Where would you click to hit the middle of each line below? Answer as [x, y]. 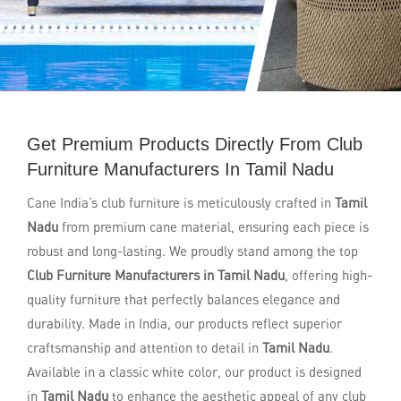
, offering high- [328, 275]
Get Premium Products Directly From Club [195, 144]
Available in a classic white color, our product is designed [194, 371]
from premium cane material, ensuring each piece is [213, 226]
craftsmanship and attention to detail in [145, 347]
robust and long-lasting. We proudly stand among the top [192, 251]
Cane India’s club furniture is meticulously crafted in [181, 202]
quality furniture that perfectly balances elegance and [183, 299]
